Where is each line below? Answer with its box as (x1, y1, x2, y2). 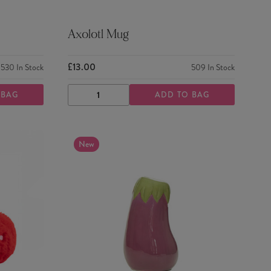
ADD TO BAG (154, 89, 210, 101)
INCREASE (117, 93, 163, 105)
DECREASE (78, 93, 126, 105)
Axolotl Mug (67, 29, 129, 42)
